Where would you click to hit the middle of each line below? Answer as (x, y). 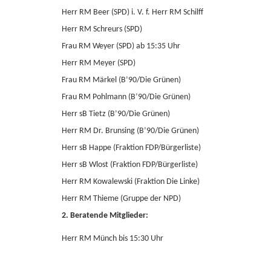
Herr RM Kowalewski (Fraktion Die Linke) (131, 182)
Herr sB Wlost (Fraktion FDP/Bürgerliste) (130, 165)
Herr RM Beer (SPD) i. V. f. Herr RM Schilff (132, 12)
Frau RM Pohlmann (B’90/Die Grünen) (126, 97)
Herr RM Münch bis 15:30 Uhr (113, 239)
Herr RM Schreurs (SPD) (102, 29)
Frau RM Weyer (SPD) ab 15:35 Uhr (121, 46)
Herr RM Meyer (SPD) (99, 63)
